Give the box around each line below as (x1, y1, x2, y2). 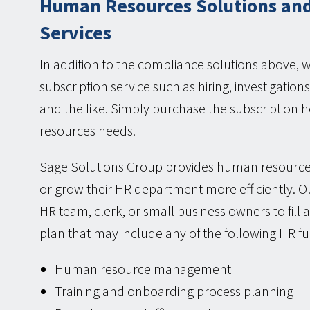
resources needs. (39, 122, 136, 140)
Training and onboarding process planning (55, 282, 293, 300)
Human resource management (55, 260, 231, 278)
